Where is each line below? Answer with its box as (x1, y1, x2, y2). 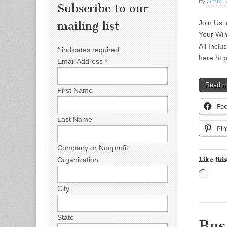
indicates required (60, 45, 119, 54)
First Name (57, 86, 93, 94)
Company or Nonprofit (57, 143, 128, 152)
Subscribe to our (57, 2, 148, 16)
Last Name (57, 115, 92, 123)
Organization (57, 155, 98, 164)
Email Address (57, 57, 105, 65)
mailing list (57, 19, 119, 33)
